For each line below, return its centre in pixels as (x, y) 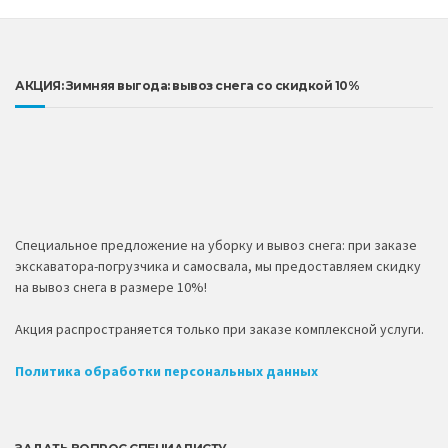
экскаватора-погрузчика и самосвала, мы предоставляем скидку (218, 266)
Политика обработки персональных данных (166, 371)
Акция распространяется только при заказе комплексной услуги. (219, 329)
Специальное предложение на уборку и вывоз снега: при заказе (216, 245)
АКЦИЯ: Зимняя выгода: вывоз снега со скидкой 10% (187, 86)
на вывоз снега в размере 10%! (111, 287)
